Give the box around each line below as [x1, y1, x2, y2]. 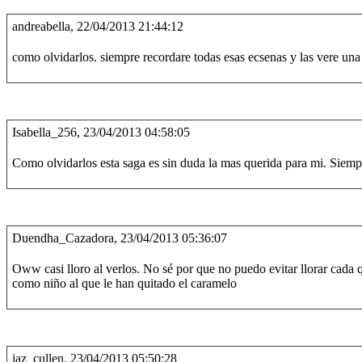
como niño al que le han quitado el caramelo [12, 276, 237, 290]
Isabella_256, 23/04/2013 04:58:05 [12, 125, 190, 139]
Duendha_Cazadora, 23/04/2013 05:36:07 [12, 231, 227, 245]
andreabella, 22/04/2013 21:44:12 [12, 19, 183, 33]
